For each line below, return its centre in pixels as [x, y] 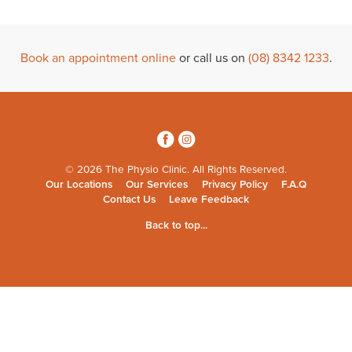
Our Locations [79, 184]
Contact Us [129, 200]
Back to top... [176, 225]
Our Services [157, 184]
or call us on [212, 58]
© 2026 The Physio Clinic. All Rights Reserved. [176, 169]
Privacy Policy [235, 184]
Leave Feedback [209, 200]
